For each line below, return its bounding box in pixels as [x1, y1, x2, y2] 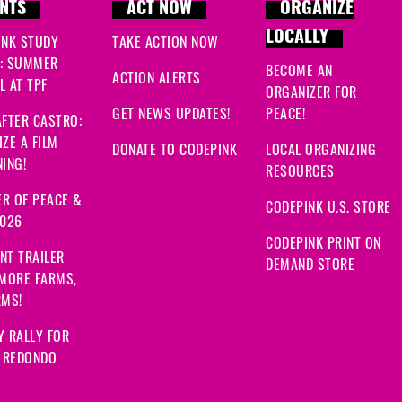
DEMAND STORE [266, 253, 354, 275]
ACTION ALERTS [112, 66, 201, 89]
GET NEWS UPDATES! [112, 102, 231, 125]
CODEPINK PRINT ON [266, 232, 381, 254]
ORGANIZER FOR [266, 81, 357, 103]
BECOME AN [266, 59, 333, 82]
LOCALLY [266, 30, 328, 48]
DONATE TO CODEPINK [112, 138, 237, 161]
